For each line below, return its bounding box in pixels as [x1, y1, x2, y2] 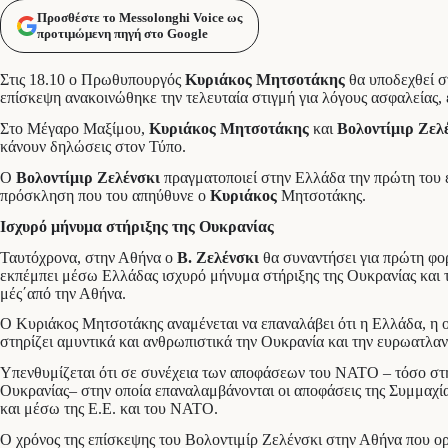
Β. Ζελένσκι [177, 248, 259, 266]
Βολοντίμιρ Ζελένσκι [16, 169, 160, 187]
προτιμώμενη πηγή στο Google [37, 26, 208, 42]
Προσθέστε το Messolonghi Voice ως [37, 10, 242, 26]
